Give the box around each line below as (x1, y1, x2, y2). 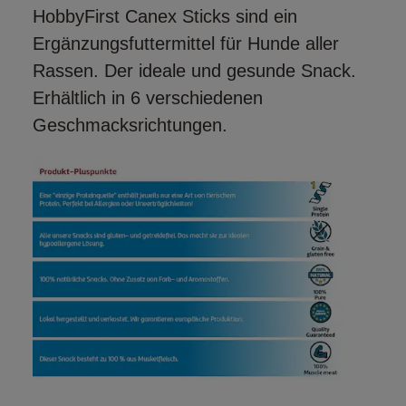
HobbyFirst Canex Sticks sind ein (33, 6, 297, 27)
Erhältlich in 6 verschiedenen (33, 88, 263, 109)
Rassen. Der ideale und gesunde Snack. (33, 61, 356, 82)
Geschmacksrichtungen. (33, 115, 227, 136)
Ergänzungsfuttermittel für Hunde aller (33, 34, 339, 54)
